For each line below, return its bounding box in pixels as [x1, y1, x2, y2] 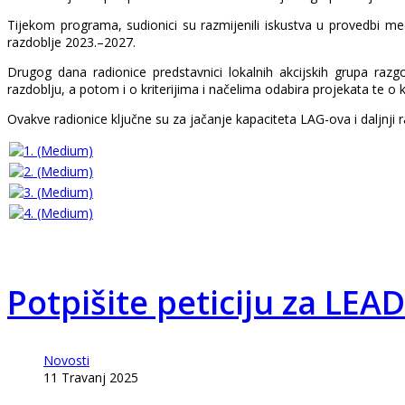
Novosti [43, 351, 89, 369]
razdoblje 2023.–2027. [7, 33, 136, 51]
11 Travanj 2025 [43, 368, 138, 386]
